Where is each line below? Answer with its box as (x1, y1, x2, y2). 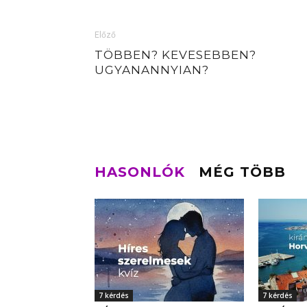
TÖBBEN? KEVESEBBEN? (95, 48, 256, 62)
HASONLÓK (95, 164, 185, 181)
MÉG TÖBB (199, 164, 286, 181)
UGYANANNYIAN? (95, 63, 209, 77)
